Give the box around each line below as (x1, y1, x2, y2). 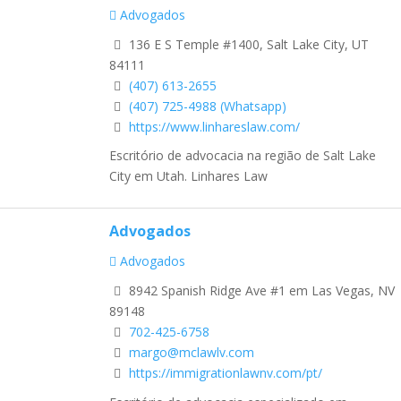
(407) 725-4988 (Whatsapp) (129, 97, 286, 115)
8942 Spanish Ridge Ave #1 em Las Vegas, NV (125, 282, 395, 300)
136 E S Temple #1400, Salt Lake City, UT (125, 35, 369, 53)
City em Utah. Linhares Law (109, 167, 268, 185)
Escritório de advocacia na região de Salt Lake (109, 147, 376, 165)
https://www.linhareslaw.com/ (129, 117, 300, 135)
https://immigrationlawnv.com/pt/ (129, 364, 322, 382)
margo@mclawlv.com (129, 344, 254, 362)
